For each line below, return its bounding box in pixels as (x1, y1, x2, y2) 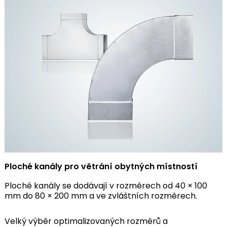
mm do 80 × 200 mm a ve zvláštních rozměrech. (4, 190, 197, 202)
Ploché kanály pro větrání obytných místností (4, 160, 198, 172)
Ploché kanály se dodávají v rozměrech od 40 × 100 (4, 179, 207, 192)
